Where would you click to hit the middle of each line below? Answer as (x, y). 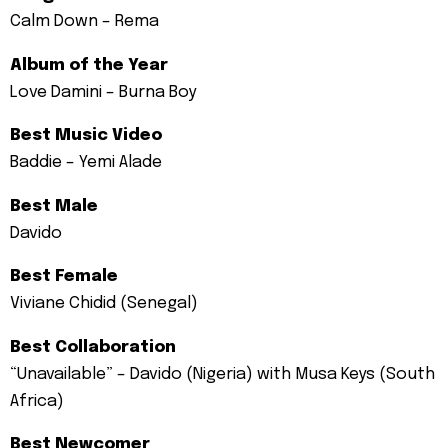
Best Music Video (86, 136)
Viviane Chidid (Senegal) (104, 304)
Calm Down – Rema (84, 22)
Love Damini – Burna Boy (103, 92)
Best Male (54, 206)
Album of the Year (89, 65)
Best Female (64, 277)
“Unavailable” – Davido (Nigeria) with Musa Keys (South (222, 374)
